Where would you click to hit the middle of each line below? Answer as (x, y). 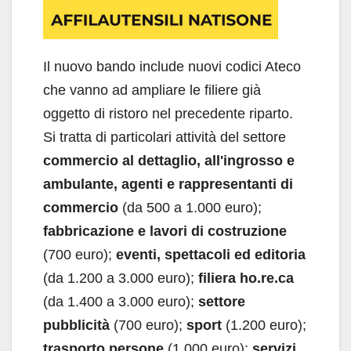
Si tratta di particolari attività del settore (165, 138)
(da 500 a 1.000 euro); (190, 208)
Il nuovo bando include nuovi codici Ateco (172, 67)
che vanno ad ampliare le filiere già (152, 90)
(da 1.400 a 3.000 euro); (121, 302)
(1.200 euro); (264, 326)
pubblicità (76, 326)
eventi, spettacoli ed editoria (211, 255)
